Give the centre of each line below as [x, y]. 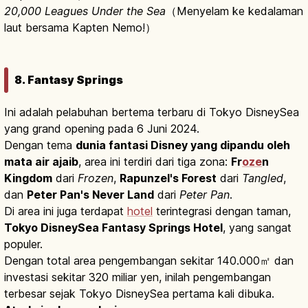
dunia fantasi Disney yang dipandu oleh [183, 145]
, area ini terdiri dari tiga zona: [155, 162]
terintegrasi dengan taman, [222, 211]
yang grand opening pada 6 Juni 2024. [102, 129]
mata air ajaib [41, 162]
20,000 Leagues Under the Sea [85, 11]
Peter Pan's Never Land [90, 195]
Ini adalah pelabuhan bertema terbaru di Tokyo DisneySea [152, 112]
